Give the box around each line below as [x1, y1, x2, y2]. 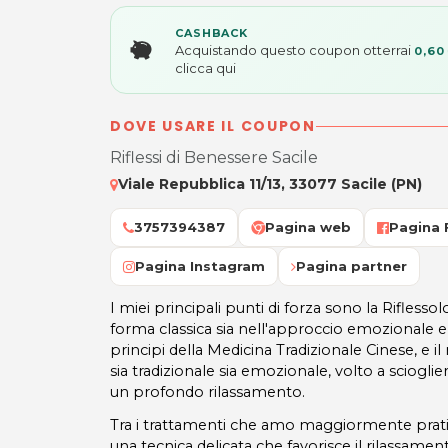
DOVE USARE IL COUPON [110, 116, 316, 136]
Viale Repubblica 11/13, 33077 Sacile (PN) [118, 175, 422, 193]
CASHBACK [175, 26, 249, 40]
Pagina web [265, 219, 351, 235]
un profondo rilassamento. [110, 383, 305, 401]
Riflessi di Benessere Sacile [110, 148, 318, 167]
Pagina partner [296, 258, 407, 274]
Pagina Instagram [135, 258, 265, 274]
